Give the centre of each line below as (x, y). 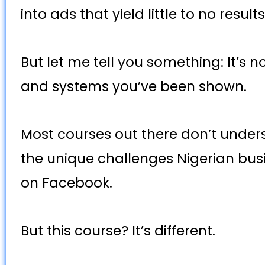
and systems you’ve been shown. (135, 87)
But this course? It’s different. (120, 231)
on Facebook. (68, 183)
